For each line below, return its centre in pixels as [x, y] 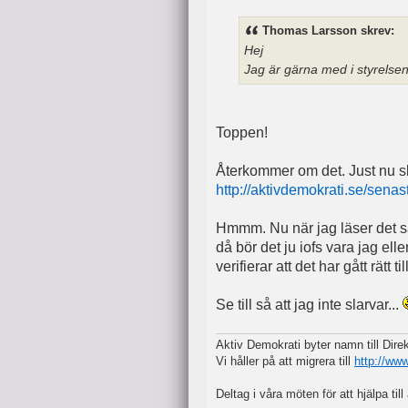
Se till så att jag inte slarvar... [309, 305]
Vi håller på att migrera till [285, 361]
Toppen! [242, 133]
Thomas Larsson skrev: [328, 31]
